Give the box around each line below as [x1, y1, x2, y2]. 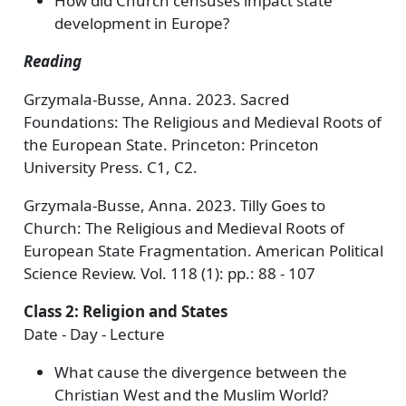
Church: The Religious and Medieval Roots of [23, 217, 344, 238]
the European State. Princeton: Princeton [23, 134, 319, 155]
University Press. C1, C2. [23, 157, 198, 178]
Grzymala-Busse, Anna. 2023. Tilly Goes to [23, 195, 325, 216]
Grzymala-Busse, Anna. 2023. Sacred [23, 89, 289, 110]
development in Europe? [53, 13, 229, 34]
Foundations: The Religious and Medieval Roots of [23, 111, 382, 132]
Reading [23, 51, 82, 72]
